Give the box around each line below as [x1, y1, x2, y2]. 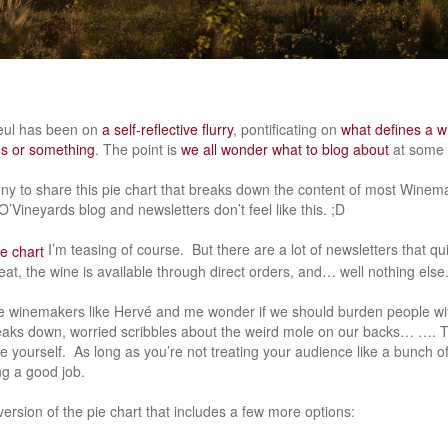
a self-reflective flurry [102, 119, 233, 139]
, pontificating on [233, 119, 341, 139]
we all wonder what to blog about [181, 139, 389, 159]
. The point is [95, 139, 181, 159]
